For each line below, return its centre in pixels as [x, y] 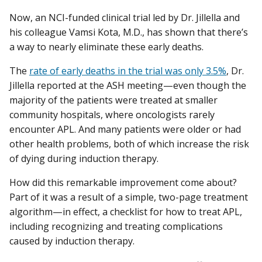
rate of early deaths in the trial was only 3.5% [128, 71]
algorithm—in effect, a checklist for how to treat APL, [126, 212]
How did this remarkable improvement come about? [123, 183]
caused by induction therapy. [72, 241]
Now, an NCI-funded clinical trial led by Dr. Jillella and [125, 18]
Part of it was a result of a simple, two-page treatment [129, 197]
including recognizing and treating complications [116, 227]
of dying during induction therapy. [85, 159]
